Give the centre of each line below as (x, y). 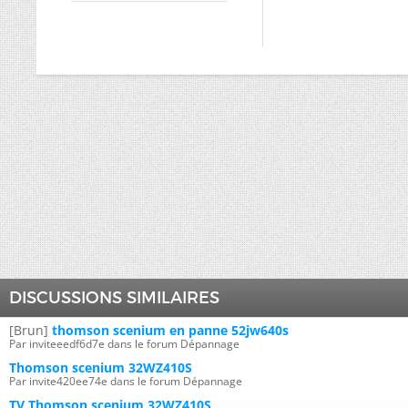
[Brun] (29, 330)
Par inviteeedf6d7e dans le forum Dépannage (124, 344)
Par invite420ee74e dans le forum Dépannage (126, 381)
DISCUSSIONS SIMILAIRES (114, 298)
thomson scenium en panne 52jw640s (170, 330)
